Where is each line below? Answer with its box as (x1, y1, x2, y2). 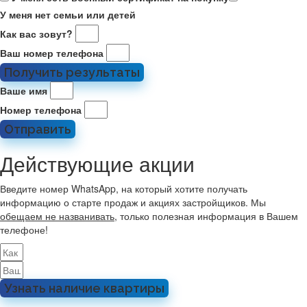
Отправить (4, 122, 71, 136)
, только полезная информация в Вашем (114, 209, 298, 223)
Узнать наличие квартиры (4, 281, 164, 295)
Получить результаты (4, 65, 140, 79)
